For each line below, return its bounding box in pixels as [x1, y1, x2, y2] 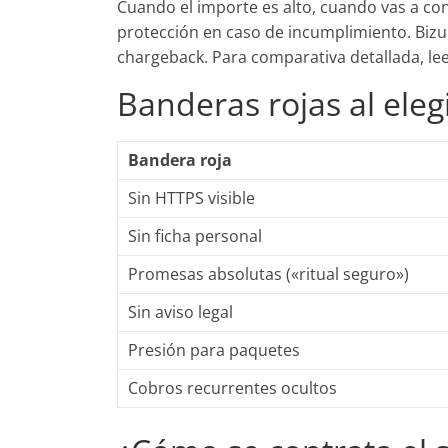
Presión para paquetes [128, 339, 300, 361]
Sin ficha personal [128, 225, 262, 247]
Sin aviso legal [128, 301, 233, 323]
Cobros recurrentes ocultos [128, 377, 337, 399]
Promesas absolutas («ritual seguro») [128, 263, 409, 285]
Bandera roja [128, 149, 232, 171]
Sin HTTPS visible [128, 187, 255, 209]
